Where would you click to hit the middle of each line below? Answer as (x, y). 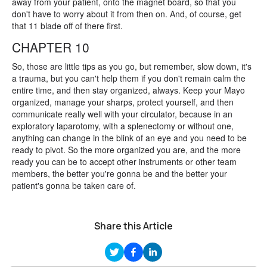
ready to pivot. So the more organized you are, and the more (126, 150)
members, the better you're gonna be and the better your (119, 173)
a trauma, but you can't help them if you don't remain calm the (129, 78)
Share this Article (133, 226)
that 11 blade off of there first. (67, 26)
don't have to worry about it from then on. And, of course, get (127, 14)
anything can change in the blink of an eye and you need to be (129, 138)
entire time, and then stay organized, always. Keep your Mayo (128, 90)
